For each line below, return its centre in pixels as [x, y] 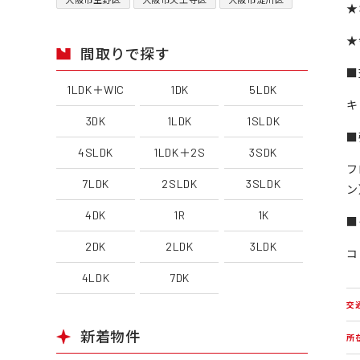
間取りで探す [125, 54]
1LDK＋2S [180, 153]
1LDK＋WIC [96, 90]
